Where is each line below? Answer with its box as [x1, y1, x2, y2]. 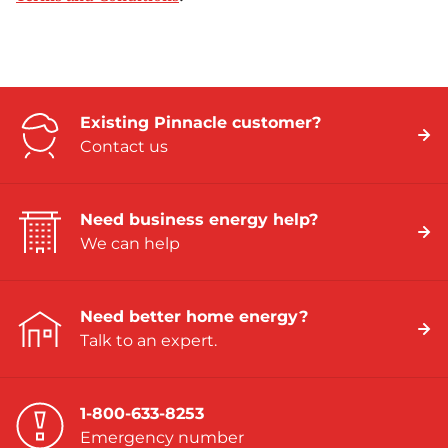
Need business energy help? [80, 210, 318, 230]
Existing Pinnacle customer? [80, 113, 321, 133]
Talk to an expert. [80, 331, 217, 351]
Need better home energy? [80, 307, 308, 327]
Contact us [80, 137, 168, 157]
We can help [80, 234, 180, 254]
